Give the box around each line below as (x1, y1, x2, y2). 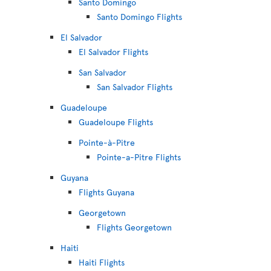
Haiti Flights (79, 256, 125, 268)
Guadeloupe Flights (79, 116, 153, 128)
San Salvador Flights (97, 81, 172, 93)
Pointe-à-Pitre (79, 137, 135, 148)
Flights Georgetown (97, 221, 172, 233)
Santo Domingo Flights (97, 11, 182, 22)
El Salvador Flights (79, 46, 148, 57)
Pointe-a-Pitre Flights (97, 151, 181, 163)
